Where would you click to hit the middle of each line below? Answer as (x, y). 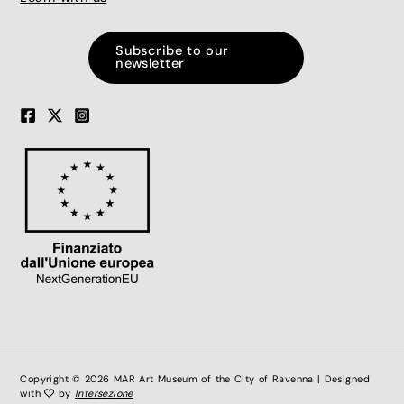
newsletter (150, 63)
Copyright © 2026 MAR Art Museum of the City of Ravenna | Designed (195, 379)
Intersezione (104, 393)
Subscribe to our (172, 50)
